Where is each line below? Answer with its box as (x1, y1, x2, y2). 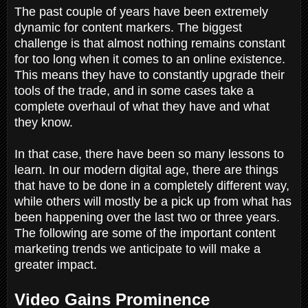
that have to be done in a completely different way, (14, 178, 289, 192)
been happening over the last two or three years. (14, 210, 280, 224)
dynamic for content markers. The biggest (14, 20, 242, 34)
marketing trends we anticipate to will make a (14, 241, 261, 256)
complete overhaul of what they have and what (14, 99, 269, 113)
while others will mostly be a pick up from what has (14, 194, 291, 208)
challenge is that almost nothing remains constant (14, 36, 285, 50)
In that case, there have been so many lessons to (14, 146, 284, 161)
